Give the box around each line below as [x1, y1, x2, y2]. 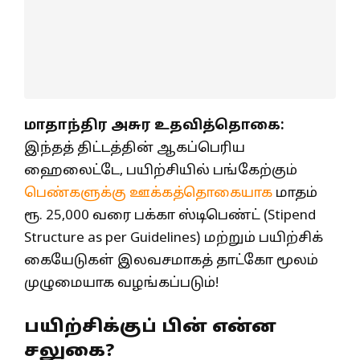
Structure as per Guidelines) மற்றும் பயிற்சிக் [24, 230, 323, 247]
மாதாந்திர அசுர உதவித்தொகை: [24, 117, 284, 135]
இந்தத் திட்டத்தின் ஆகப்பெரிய [24, 140, 245, 157]
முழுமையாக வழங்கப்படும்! [24, 275, 219, 292]
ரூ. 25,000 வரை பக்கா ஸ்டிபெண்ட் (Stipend [24, 207, 316, 225]
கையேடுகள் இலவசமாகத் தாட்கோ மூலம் [24, 252, 318, 270]
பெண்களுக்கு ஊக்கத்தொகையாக [24, 185, 272, 202]
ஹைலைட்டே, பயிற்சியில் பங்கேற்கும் [24, 162, 297, 180]
